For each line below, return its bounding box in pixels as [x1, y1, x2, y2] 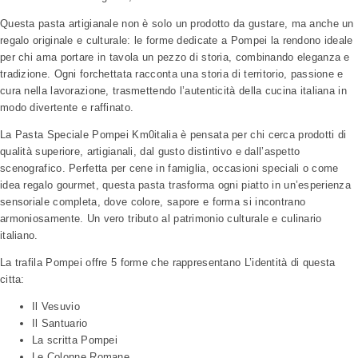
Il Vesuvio [32, 300, 80, 312]
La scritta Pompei [32, 333, 117, 346]
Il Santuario [32, 316, 88, 329]
